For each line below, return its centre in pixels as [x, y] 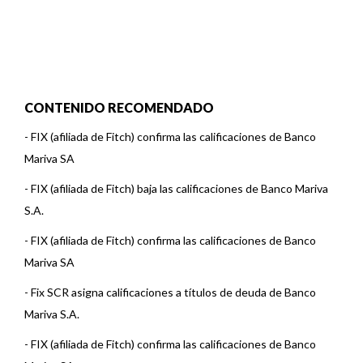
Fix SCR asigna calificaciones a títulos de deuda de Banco [173, 292]
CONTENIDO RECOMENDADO [119, 107]
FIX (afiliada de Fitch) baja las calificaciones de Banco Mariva [179, 188]
